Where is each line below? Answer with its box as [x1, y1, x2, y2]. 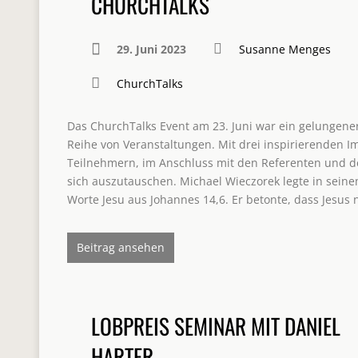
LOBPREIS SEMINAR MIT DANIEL [91, 309, 340, 342]
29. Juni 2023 [117, 42, 186, 57]
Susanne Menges [239, 42, 331, 57]
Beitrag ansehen [77, 240, 165, 255]
